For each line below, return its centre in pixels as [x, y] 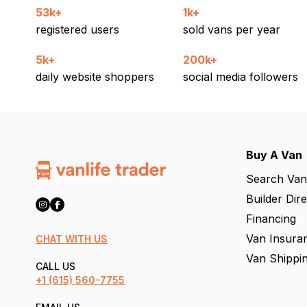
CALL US [56, 266]
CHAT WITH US [72, 239]
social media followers [240, 77]
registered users [77, 29]
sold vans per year [231, 29]
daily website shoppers [95, 77]
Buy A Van [274, 155]
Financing [271, 219]
